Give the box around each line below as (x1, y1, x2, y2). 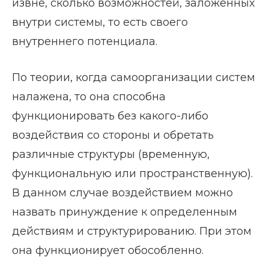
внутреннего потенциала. (12, 35, 157, 48)
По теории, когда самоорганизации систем (12, 71, 255, 84)
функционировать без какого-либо (12, 109, 208, 122)
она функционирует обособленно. (12, 244, 204, 257)
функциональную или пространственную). (12, 167, 253, 180)
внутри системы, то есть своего (12, 16, 188, 29)
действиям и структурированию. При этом (12, 225, 252, 238)
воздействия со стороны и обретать (12, 128, 214, 142)
